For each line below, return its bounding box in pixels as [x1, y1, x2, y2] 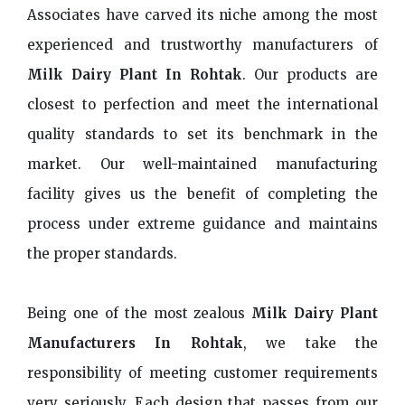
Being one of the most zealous [27, 305, 252, 323]
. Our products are [242, 66, 378, 84]
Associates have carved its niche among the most [27, 6, 378, 24]
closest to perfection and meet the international [27, 96, 378, 114]
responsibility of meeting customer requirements [27, 364, 378, 382]
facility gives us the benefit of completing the [27, 185, 378, 203]
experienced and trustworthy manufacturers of [27, 36, 378, 54]
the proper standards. [27, 245, 177, 263]
